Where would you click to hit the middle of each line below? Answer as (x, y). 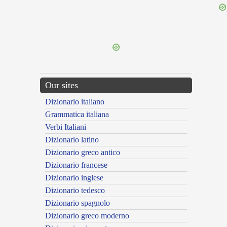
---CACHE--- (16, 28)
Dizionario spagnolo (78, 203)
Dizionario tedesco (75, 191)
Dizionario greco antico (83, 153)
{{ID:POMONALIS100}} (27, 19)
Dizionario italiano (75, 102)
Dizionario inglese (74, 178)
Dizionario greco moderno (87, 216)
